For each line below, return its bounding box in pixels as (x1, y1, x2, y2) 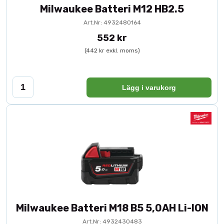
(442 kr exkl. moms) (84, 47, 140, 54)
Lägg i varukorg (122, 83, 176, 91)
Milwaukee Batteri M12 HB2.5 (40, 3, 184, 15)
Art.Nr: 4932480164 (83, 19, 141, 26)
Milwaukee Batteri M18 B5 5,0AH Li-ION (15, 202, 208, 214)
